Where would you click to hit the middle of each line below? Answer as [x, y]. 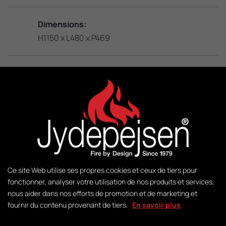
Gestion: [55, 218]
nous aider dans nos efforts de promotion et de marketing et [102, 193]
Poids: [50, 169]
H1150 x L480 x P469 [74, 38]
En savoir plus [156, 205]
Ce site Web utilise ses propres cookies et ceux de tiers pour [102, 170]
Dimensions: [62, 24]
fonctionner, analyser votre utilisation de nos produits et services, [111, 182]
